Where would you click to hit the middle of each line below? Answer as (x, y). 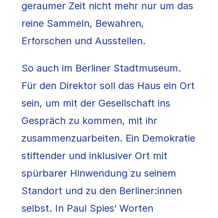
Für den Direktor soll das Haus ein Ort (108, 86)
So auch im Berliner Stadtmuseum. (101, 68)
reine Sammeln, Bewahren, (83, 24)
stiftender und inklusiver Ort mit (94, 156)
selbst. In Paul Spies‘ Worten (87, 209)
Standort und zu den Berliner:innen (102, 191)
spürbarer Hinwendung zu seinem (99, 173)
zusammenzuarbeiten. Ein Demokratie (108, 138)
